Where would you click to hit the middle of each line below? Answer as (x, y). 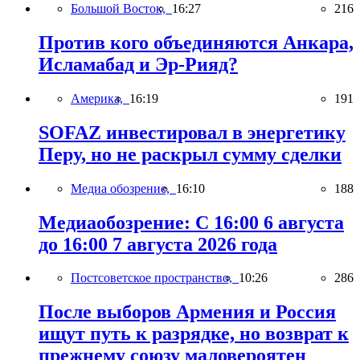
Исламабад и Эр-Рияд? (138, 64)
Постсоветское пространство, (155, 278)
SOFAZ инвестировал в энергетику (192, 132)
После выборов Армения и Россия (187, 312)
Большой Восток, (121, 8)
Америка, (100, 98)
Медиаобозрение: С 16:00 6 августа (191, 222)
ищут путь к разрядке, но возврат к (194, 334)
